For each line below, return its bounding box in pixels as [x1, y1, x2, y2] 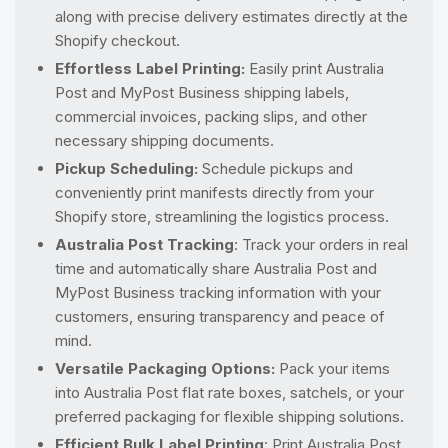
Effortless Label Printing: [55, 59, 245, 78]
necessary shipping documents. [55, 131, 274, 150]
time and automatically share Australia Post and [55, 259, 377, 278]
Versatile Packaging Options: [55, 359, 279, 378]
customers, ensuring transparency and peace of [55, 307, 385, 326]
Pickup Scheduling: [55, 159, 198, 178]
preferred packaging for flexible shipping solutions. [55, 407, 404, 426]
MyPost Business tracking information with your [55, 283, 381, 302]
